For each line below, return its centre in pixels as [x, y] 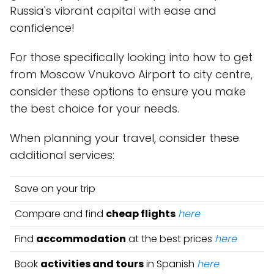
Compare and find [60, 214]
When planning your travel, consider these [124, 138]
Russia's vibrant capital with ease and [113, 11]
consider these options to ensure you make [128, 91]
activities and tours [92, 264]
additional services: [62, 155]
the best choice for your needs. [94, 109]
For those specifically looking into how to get [131, 57]
